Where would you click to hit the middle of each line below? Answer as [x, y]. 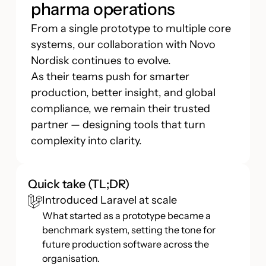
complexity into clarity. [86, 140]
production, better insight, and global [123, 92]
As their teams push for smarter [110, 76]
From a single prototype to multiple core [131, 28]
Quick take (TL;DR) [79, 184]
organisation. [71, 258]
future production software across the [126, 244]
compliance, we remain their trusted [120, 108]
